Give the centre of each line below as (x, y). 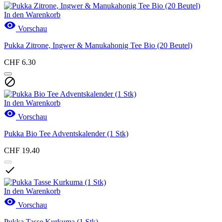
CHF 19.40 (22, 150)
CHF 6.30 (20, 62)
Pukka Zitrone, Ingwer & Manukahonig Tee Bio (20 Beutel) (98, 45)
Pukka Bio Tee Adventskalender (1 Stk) (66, 133)
